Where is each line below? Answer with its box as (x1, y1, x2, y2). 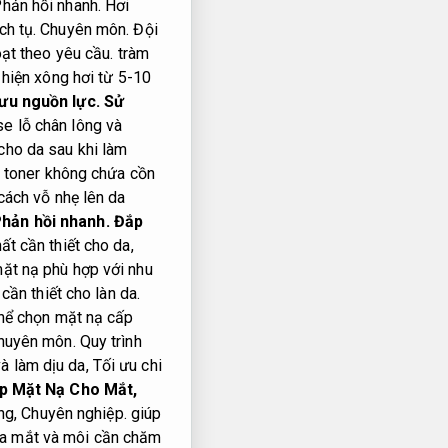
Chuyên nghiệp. (21, 404, 127, 424)
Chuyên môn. (40, 20, 130, 40)
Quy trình (79, 332, 142, 352)
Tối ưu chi (92, 356, 162, 376)
